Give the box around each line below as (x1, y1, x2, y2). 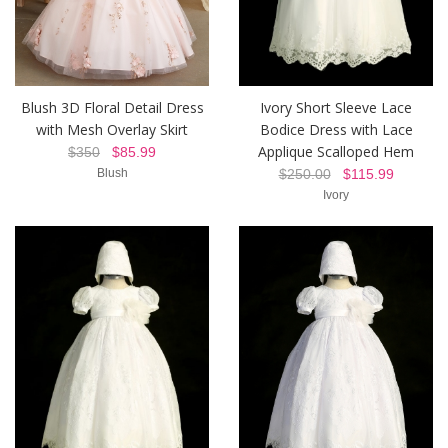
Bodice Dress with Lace (259, 120, 413, 140)
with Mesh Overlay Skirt (36, 120, 188, 140)
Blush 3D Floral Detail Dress (20, 98, 204, 118)
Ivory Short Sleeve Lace (260, 98, 412, 118)
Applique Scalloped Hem (258, 142, 414, 162)
